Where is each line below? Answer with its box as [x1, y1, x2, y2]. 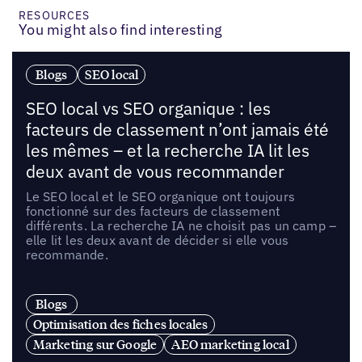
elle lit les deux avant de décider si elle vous [25, 231, 289, 248]
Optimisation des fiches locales [32, 316, 208, 333]
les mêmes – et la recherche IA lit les [25, 139, 309, 162]
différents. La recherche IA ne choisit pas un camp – [25, 217, 337, 234]
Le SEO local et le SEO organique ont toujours [25, 187, 295, 204]
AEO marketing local [171, 336, 289, 353]
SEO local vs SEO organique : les [25, 97, 271, 120]
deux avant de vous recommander [25, 160, 284, 183]
